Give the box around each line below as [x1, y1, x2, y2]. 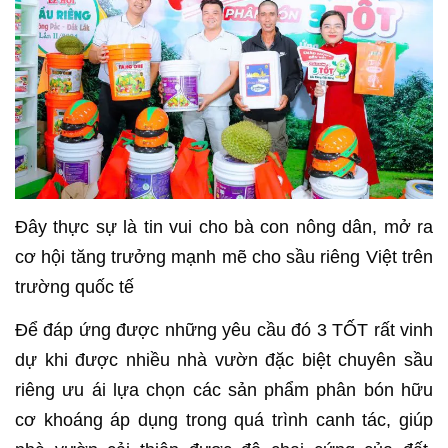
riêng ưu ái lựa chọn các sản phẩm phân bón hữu [15, 379, 433, 400]
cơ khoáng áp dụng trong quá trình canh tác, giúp [15, 409, 433, 430]
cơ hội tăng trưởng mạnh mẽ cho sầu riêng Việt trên [15, 246, 433, 267]
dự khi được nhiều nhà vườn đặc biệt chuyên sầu [15, 349, 433, 370]
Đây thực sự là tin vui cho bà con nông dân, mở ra [15, 216, 433, 237]
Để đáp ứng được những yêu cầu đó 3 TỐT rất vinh [15, 319, 433, 340]
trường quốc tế [15, 276, 139, 297]
